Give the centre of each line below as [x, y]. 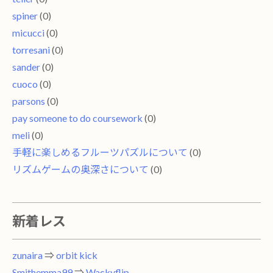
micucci [28, 33]
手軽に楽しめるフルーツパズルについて [100, 152]
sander [26, 67]
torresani [31, 50]
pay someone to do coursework [77, 118]
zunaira [27, 255]
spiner [25, 16]
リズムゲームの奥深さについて [80, 169]
